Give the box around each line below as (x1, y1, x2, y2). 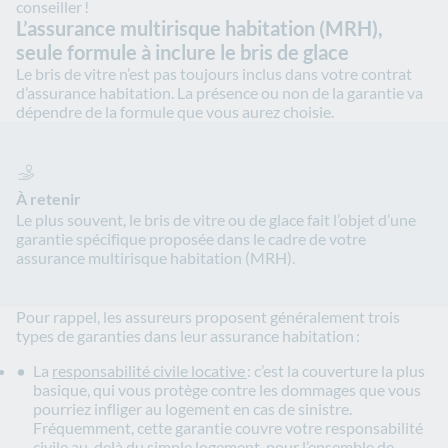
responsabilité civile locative (52, 361, 247, 381)
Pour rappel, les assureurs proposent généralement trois (16, 307, 400, 327)
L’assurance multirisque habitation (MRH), (16, 16, 383, 41)
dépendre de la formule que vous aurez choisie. (16, 102, 334, 122)
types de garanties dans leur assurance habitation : (16, 326, 363, 346)
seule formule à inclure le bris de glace (16, 40, 349, 65)
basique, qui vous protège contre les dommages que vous (33, 380, 421, 400)
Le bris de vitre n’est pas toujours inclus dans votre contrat (16, 64, 412, 84)
